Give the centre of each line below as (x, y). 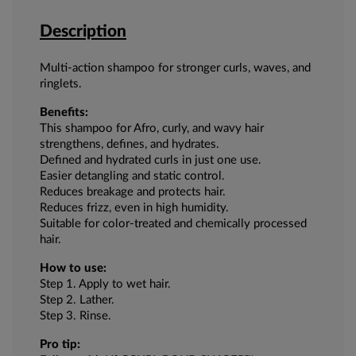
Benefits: (64, 113)
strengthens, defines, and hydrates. (130, 145)
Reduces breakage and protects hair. (133, 192)
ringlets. (61, 84)
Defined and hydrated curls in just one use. (151, 161)
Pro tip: (60, 345)
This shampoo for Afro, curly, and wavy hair (152, 129)
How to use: (73, 269)
